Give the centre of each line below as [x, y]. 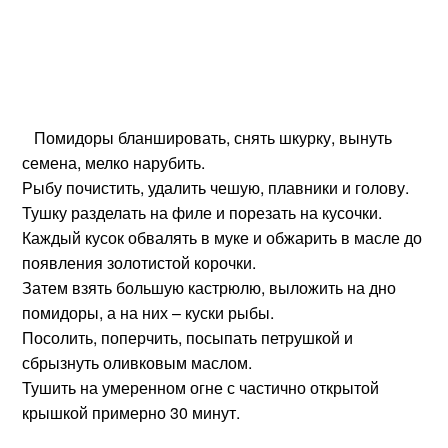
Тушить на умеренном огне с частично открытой [201, 387]
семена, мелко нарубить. [114, 162]
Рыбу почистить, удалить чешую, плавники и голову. [216, 187]
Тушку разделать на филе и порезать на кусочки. [202, 212]
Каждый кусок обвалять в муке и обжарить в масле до [222, 237]
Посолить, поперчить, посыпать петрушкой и [188, 337]
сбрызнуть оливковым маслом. [137, 362]
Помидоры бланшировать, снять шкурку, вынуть [207, 137]
